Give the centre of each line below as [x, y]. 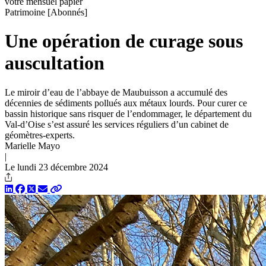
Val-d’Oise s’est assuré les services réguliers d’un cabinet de [117, 124]
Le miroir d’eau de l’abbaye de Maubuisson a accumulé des [116, 92]
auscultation [55, 63]
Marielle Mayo [32, 145]
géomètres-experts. [40, 135]
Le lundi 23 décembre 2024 [56, 167]
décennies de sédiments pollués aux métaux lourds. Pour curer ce [126, 103]
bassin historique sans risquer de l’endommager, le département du [128, 113]
